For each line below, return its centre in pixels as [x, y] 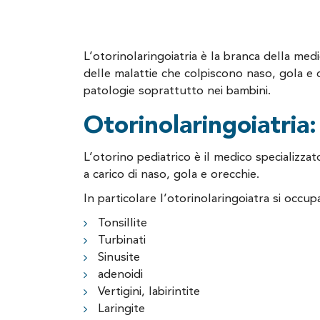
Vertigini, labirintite [149, 292]
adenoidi [120, 275]
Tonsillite [122, 223]
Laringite [121, 309]
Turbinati [122, 240]
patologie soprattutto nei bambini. [177, 91]
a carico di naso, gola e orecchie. [171, 175]
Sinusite [119, 257]
